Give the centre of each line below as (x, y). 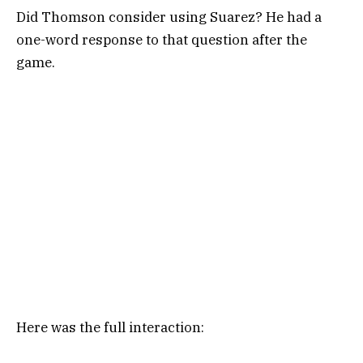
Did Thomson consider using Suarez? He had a (169, 17)
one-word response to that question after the (162, 40)
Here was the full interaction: (110, 327)
